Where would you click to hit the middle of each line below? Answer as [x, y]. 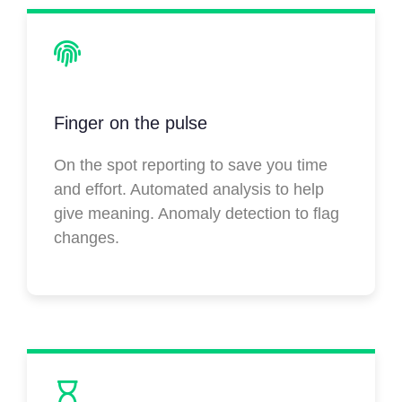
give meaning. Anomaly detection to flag [197, 214]
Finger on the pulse [131, 123]
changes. [87, 238]
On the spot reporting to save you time [191, 166]
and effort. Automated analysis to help [189, 190]
